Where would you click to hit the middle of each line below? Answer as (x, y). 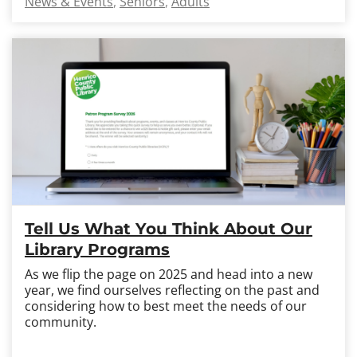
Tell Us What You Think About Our (169, 229)
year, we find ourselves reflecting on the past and (172, 290)
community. (61, 322)
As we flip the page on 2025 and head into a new (169, 274)
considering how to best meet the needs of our (166, 306)
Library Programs (97, 249)
